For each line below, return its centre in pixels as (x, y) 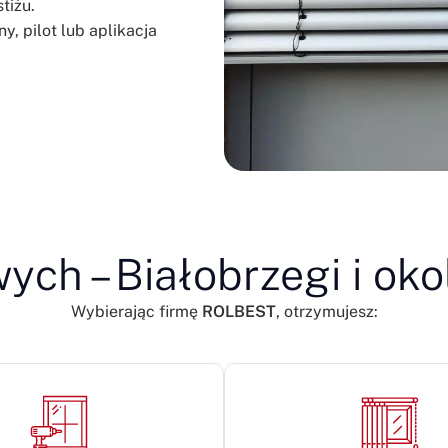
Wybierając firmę (136, 311)
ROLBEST (238, 311)
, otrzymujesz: (326, 311)
